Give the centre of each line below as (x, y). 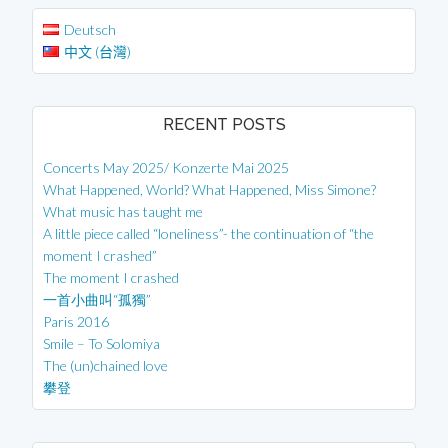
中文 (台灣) (97, 51)
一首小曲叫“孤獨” (97, 299)
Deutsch (89, 29)
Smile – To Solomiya (102, 343)
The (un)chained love (106, 365)
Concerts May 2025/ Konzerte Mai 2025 (166, 167)
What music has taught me (123, 211)
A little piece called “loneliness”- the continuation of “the (209, 233)
